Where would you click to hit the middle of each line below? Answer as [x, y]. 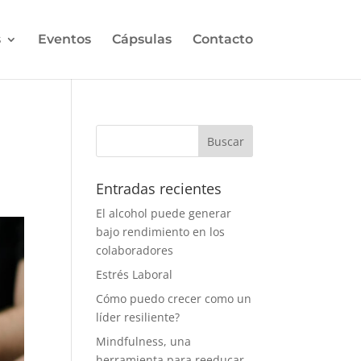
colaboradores [135, 250]
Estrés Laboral [135, 274]
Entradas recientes [159, 189]
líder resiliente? [138, 317]
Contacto [222, 39]
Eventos [64, 39]
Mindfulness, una [144, 341]
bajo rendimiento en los [161, 232]
